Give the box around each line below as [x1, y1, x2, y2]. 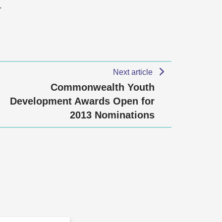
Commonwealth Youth [51, 82, 155, 93]
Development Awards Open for [10, 96, 155, 107]
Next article [113, 68, 155, 76]
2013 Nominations [70, 110, 155, 120]
